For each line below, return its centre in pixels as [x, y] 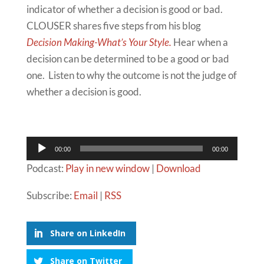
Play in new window [107, 168]
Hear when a [199, 42]
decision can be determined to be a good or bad [128, 58]
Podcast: [46, 168]
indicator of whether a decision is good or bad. [125, 9]
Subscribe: [50, 195]
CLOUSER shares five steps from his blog [113, 25]
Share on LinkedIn [88, 233]
